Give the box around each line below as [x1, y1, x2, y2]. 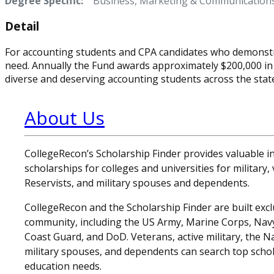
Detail [5, 18, 39, 34]
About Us [24, 105, 105, 131]
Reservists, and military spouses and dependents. [24, 176, 250, 190]
